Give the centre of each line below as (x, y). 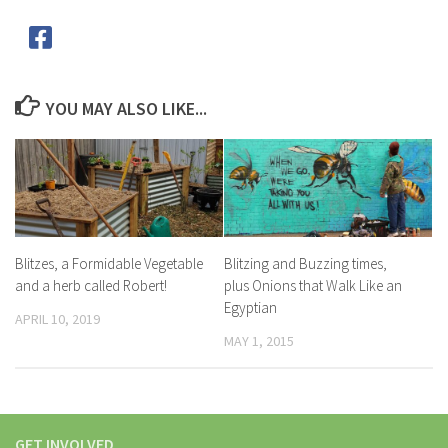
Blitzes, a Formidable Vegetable (109, 263)
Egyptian (250, 307)
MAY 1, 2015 (259, 340)
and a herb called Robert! (91, 285)
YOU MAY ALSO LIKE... (126, 108)
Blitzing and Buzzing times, (305, 263)
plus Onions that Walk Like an (313, 285)
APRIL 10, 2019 (57, 318)
